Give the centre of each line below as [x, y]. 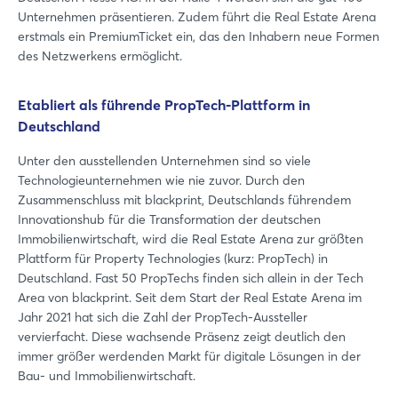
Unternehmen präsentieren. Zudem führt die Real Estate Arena [197, 16]
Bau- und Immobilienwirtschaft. [107, 375]
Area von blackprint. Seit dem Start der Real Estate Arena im [190, 297]
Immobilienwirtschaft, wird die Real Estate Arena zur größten [191, 239]
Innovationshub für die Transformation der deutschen [169, 219]
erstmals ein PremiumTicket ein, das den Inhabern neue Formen [199, 36]
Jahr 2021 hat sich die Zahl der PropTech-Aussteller [163, 317]
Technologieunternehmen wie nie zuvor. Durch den [161, 180]
